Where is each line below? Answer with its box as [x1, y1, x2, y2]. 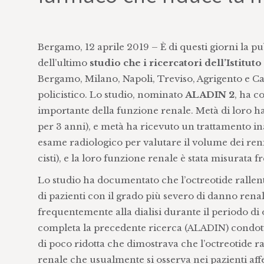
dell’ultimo [37, 57, 90, 68]
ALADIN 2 [184, 89, 235, 100]
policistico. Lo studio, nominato [37, 89, 185, 100]
